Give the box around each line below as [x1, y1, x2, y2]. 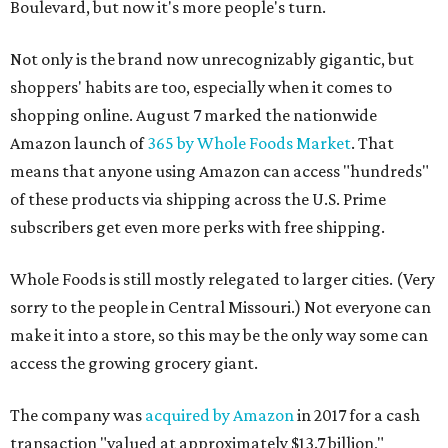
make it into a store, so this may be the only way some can [10, 325, 428, 345]
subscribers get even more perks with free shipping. [10, 217, 385, 237]
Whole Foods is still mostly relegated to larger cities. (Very [10, 269, 435, 289]
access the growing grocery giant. [10, 353, 258, 373]
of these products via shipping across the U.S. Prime [10, 189, 386, 209]
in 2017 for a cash [294, 405, 420, 425]
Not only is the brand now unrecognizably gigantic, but [10, 49, 414, 69]
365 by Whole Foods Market [147, 133, 351, 153]
